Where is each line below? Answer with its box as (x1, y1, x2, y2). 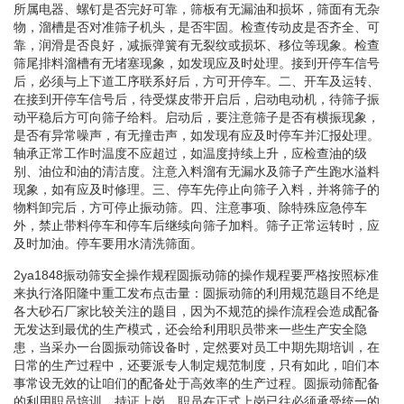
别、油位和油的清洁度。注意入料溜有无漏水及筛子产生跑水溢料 (14, 163, 380, 179)
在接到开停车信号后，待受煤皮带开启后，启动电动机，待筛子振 (14, 91, 380, 106)
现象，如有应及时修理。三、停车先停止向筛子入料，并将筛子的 (14, 181, 380, 197)
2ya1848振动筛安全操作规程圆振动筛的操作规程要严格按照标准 (14, 267, 379, 282)
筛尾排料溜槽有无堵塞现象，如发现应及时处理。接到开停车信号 (14, 55, 380, 70)
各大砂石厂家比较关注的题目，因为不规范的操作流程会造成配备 (14, 303, 380, 318)
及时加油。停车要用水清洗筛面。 (14, 235, 203, 251)
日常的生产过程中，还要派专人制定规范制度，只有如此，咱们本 (14, 357, 380, 372)
